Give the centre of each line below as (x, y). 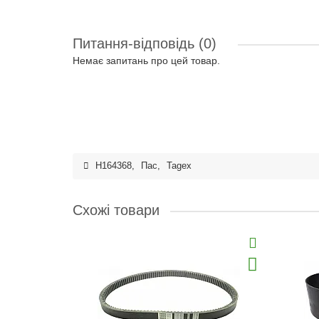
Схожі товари (116, 210)
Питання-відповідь (136, 43)
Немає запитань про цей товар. (146, 61)
